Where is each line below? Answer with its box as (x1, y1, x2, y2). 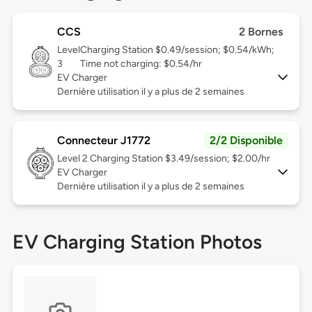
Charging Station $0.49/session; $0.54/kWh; (79, 44, 274, 56)
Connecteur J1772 (56, 134, 150, 148)
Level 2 (56, 153, 90, 165)
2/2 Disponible (210, 134, 283, 148)
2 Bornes (239, 25, 283, 39)
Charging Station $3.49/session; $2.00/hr (89, 153, 270, 165)
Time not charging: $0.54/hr (79, 58, 202, 70)
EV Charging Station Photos (12, 230, 262, 254)
